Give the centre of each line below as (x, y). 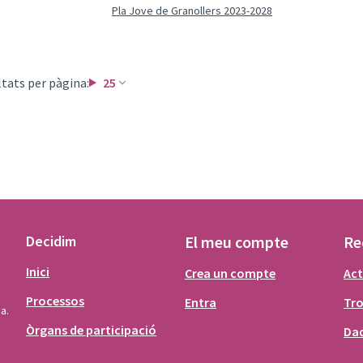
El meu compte (237, 242)
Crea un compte (230, 273)
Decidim (51, 241)
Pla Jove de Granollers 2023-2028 (192, 11)
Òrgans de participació (91, 330)
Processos (55, 301)
